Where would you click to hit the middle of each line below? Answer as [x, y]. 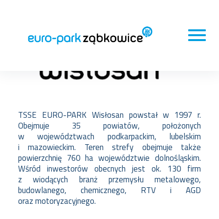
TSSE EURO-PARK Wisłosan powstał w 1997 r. [109, 115]
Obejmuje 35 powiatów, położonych [109, 126]
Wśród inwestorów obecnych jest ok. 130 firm [109, 169]
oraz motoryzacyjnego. [57, 201]
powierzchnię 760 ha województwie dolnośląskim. [109, 158]
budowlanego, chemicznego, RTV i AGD [109, 190]
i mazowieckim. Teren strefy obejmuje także [109, 147]
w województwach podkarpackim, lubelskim [109, 136]
